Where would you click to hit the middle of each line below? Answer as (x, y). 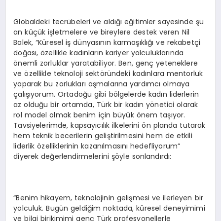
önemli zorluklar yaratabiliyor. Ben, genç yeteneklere (106, 63)
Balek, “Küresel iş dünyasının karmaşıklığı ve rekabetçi (107, 43)
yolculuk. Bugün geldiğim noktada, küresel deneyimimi (109, 208)
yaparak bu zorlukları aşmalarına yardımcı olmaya (102, 84)
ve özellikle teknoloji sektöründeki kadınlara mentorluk (108, 74)
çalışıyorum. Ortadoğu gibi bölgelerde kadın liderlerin (106, 94)
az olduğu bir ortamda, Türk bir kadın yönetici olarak (106, 105)
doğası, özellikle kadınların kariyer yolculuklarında (99, 53)
